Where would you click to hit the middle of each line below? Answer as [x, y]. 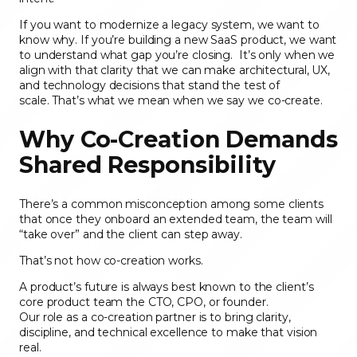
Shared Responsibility [147, 165]
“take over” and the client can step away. [132, 235]
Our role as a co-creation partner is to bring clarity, [155, 318]
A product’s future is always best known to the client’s [167, 287]
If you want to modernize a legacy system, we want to [169, 24]
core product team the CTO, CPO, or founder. [145, 302]
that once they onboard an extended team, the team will [176, 220]
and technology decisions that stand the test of [150, 85]
